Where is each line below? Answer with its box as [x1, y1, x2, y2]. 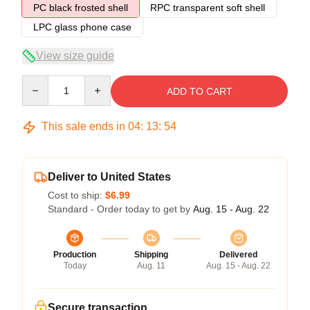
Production [53, 250, 96, 259]
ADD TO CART [166, 86, 232, 97]
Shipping [134, 250, 168, 259]
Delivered [219, 250, 257, 259]
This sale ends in [39, 120, 128, 132]
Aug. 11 [137, 261, 165, 271]
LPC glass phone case [33, 21, 131, 33]
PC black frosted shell [33, 2, 128, 13]
